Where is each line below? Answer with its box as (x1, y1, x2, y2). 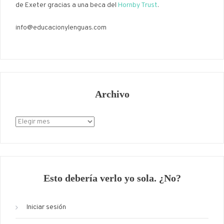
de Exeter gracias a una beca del (15, 1, 118, 10)
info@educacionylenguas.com (15, 23, 106, 32)
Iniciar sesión (26, 203, 66, 212)
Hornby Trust (118, 1, 157, 10)
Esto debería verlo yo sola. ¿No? (43, 172, 181, 184)
